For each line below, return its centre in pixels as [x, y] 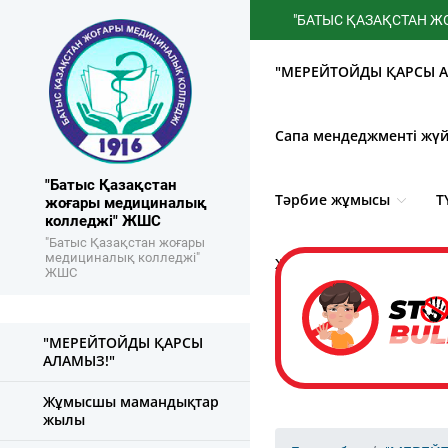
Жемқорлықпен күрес [352, 263]
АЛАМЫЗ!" [79, 360]
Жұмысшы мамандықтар [131, 401]
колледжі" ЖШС [103, 220]
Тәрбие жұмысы [332, 199]
